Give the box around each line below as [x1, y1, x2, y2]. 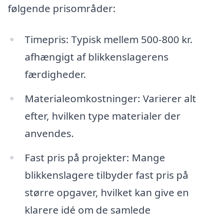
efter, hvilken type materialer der [24, 108, 181, 123]
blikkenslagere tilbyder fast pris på [24, 168, 188, 182]
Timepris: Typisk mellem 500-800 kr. [24, 32, 193, 46]
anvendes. [24, 126, 74, 140]
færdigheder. [24, 67, 86, 81]
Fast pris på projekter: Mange [24, 150, 165, 164]
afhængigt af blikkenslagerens [24, 50, 169, 64]
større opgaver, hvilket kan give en [24, 185, 189, 199]
